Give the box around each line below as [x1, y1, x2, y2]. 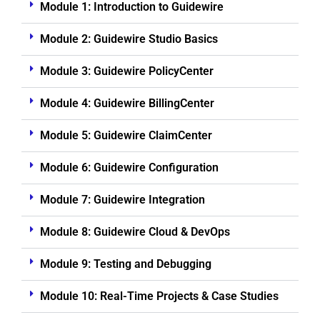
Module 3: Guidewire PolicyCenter [39, 64, 214, 78]
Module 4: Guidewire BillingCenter [39, 96, 214, 110]
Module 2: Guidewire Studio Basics [39, 32, 218, 46]
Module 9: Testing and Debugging [39, 257, 211, 271]
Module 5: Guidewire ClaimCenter [39, 129, 212, 142]
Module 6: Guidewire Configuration [39, 161, 219, 174]
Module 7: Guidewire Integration [39, 193, 205, 206]
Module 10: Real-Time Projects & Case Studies [39, 289, 279, 303]
